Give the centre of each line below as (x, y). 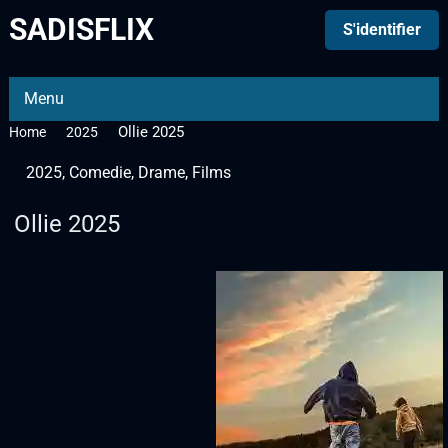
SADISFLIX (81, 29)
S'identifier (382, 29)
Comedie (99, 172)
